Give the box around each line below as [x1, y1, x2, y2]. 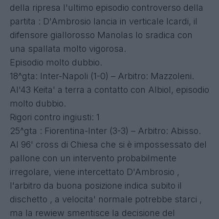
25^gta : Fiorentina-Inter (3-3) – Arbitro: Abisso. [10, 125, 201, 136]
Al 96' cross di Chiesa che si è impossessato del [10, 139, 207, 150]
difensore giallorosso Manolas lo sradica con [10, 29, 193, 40]
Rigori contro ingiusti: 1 [10, 111, 100, 122]
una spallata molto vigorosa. [10, 43, 126, 54]
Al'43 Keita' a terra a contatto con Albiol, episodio [10, 84, 209, 95]
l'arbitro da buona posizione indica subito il [10, 180, 182, 191]
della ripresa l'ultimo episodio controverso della [10, 2, 203, 13]
